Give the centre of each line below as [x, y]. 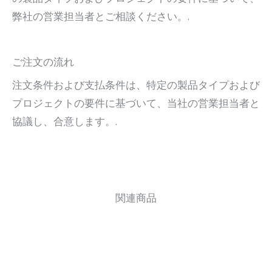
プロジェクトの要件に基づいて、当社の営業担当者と [136, 104]
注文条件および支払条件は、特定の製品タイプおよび [136, 85]
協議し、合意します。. [65, 122]
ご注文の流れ [43, 62]
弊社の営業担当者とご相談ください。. [101, 16]
